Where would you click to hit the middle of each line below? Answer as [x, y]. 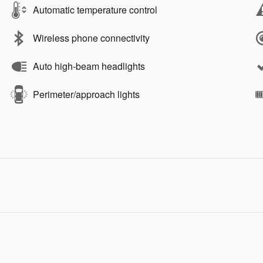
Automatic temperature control [95, 10]
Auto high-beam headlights [89, 66]
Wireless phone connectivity [91, 38]
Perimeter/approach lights [86, 94]
